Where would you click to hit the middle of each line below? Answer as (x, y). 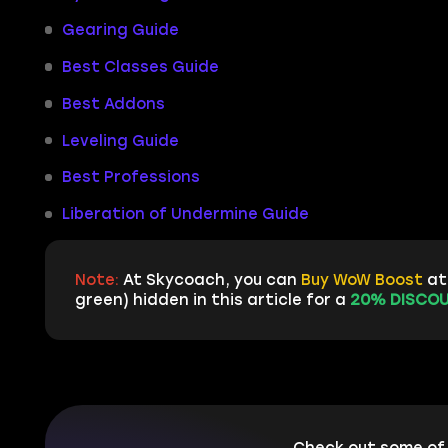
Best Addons (113, 103)
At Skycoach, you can (211, 280)
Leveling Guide (120, 140)
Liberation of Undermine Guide (185, 214)
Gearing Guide (120, 29)
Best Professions (130, 177)
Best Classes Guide (140, 66)
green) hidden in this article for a (210, 300)
